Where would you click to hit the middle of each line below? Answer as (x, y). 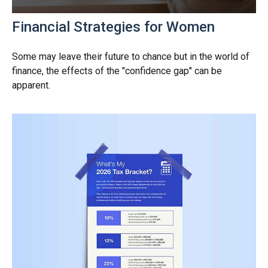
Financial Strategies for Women (113, 27)
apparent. (31, 86)
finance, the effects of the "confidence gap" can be (117, 71)
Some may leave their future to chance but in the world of (131, 57)
